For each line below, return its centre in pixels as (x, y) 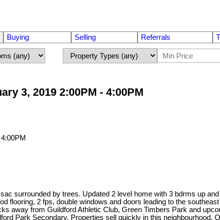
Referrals (156, 37)
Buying (18, 37)
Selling (85, 37)
